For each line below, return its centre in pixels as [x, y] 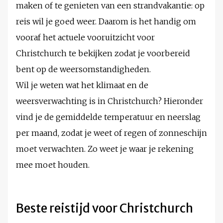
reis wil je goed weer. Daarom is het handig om [106, 22]
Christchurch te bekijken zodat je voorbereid [103, 54]
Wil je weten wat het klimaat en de [82, 85]
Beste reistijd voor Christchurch [105, 209]
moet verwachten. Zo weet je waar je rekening [105, 149]
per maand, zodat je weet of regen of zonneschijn [111, 133]
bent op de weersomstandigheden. [83, 69]
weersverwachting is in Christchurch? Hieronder [110, 101]
